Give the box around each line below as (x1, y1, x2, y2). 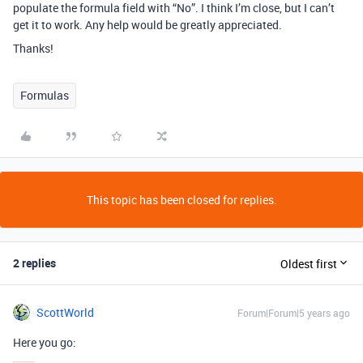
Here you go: (13, 335, 76, 350)
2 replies (13, 255, 56, 271)
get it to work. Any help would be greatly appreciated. (13, 17, 282, 32)
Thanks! (13, 41, 53, 56)
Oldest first (280, 255, 337, 271)
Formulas (20, 88, 69, 103)
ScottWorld (36, 305, 94, 320)
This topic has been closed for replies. (86, 192, 277, 207)
